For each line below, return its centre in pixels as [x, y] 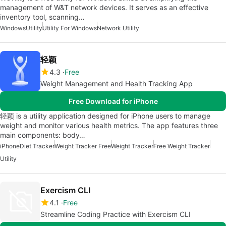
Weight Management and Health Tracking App [117, 83]
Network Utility [118, 28]
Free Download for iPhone [113, 101]
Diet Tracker [37, 146]
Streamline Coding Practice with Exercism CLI [116, 214]
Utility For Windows [70, 28]
